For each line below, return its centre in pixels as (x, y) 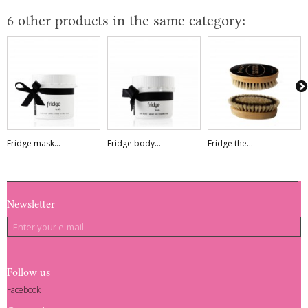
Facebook (24, 289)
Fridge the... (230, 143)
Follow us (29, 272)
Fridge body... (134, 143)
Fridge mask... (34, 143)
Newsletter (31, 204)
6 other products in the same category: (126, 20)
